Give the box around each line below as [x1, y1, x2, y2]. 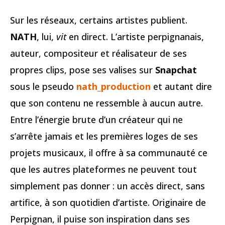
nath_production [76, 80, 151, 92]
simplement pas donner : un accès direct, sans [10, 180, 205, 192]
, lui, [37, 31, 56, 43]
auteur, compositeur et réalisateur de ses [10, 47, 187, 59]
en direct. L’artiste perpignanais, [66, 31, 204, 43]
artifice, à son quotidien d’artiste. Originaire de [10, 196, 206, 208]
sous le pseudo [10, 80, 76, 92]
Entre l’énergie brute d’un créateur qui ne [10, 114, 183, 126]
